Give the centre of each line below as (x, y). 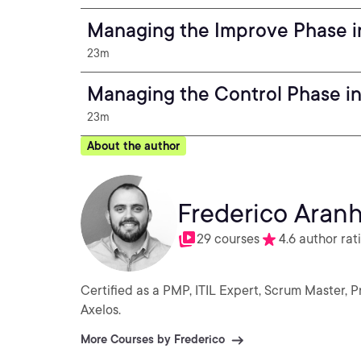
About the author (133, 146)
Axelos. (101, 310)
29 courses (228, 239)
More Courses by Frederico (153, 339)
